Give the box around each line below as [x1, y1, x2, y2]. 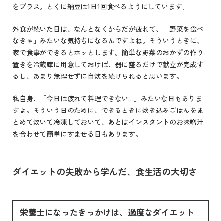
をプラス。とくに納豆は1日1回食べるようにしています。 [12, 1, 189, 11]
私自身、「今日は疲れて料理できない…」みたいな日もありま [12, 93, 202, 103]
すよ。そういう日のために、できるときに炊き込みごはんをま [12, 105, 204, 115]
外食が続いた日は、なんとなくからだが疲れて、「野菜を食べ [12, 23, 204, 34]
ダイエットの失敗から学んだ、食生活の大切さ [12, 164, 197, 178]
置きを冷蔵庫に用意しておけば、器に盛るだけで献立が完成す [12, 59, 204, 69]
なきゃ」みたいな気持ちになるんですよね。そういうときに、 [12, 35, 204, 45]
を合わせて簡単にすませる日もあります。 [12, 128, 142, 139]
